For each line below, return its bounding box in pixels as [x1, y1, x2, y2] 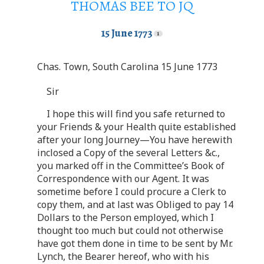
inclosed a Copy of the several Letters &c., [37, 146, 220, 159]
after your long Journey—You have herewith [37, 133, 232, 146]
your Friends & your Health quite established [37, 120, 236, 133]
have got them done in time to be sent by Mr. [37, 236, 233, 250]
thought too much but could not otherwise [37, 223, 223, 237]
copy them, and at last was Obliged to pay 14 [37, 197, 233, 211]
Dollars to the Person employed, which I [37, 210, 214, 224]
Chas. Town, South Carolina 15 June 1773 [37, 60, 217, 73]
